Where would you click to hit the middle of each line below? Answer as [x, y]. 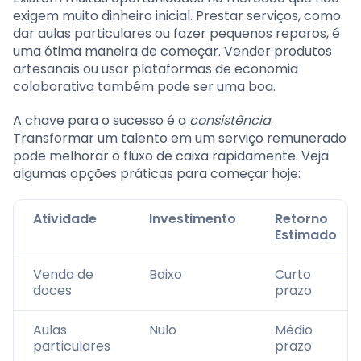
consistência [230, 121]
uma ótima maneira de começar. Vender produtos [172, 52]
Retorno [301, 219]
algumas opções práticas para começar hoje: [157, 174]
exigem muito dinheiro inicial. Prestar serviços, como [177, 16]
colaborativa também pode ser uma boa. [144, 87]
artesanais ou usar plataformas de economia [156, 69]
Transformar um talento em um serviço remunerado [180, 139]
